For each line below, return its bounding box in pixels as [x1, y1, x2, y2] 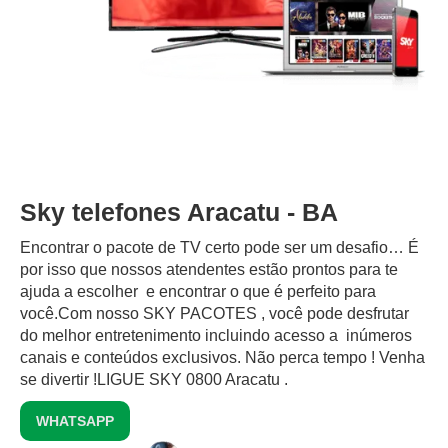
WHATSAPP [36, 413, 114, 430]
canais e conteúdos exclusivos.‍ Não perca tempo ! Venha [20, 349, 425, 367]
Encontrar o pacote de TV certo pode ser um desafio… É [20, 239, 419, 257]
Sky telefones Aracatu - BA [20, 198, 338, 227]
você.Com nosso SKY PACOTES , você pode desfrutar [20, 305, 409, 323]
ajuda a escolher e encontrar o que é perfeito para [20, 283, 376, 301]
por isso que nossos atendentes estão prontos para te [20, 261, 398, 279]
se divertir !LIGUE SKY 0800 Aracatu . [20, 371, 288, 389]
